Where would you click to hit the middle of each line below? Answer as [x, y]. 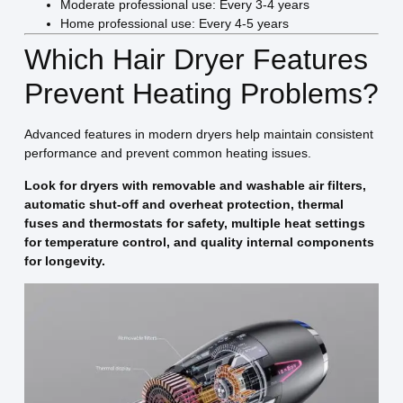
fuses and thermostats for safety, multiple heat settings [194, 223]
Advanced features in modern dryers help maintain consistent [198, 134]
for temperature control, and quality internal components [199, 242]
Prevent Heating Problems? [201, 94]
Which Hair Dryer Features [196, 60]
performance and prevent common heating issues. [167, 153]
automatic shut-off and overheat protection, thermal [184, 204]
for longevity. [64, 260]
